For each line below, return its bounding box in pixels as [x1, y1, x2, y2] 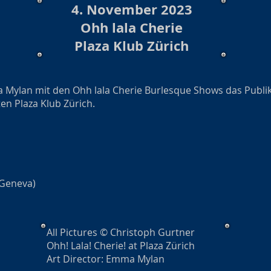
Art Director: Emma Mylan [47, 252, 167, 266]
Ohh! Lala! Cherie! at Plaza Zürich [47, 239, 195, 252]
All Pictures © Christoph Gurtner [47, 226, 195, 239]
